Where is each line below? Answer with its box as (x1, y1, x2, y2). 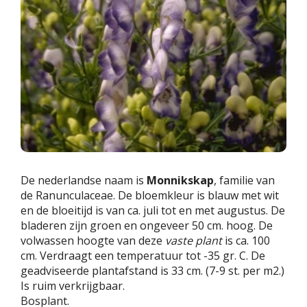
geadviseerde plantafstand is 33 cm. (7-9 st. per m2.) (21, 263, 284, 279)
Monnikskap (147, 173, 214, 188)
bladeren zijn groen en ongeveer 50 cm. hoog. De (21, 218, 273, 234)
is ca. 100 (222, 233, 270, 249)
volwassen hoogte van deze (21, 233, 165, 249)
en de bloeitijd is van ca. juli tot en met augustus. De (21, 203, 285, 219)
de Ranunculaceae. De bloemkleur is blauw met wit (21, 188, 279, 204)
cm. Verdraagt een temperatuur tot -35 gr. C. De (21, 248, 265, 264)
